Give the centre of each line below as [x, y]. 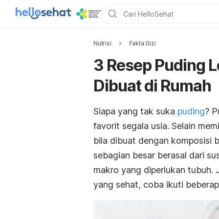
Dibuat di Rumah [152, 86]
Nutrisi [102, 43]
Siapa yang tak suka [135, 111]
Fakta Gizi [142, 43]
